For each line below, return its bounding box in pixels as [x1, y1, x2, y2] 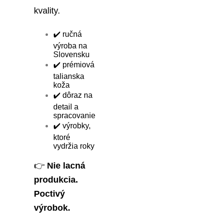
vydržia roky [53, 142, 94, 151]
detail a [53, 103, 78, 111]
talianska [53, 72, 84, 81]
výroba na [53, 42, 87, 50]
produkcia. [34, 174, 78, 185]
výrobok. [34, 202, 70, 213]
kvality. [34, 5, 60, 16]
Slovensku [53, 50, 90, 59]
